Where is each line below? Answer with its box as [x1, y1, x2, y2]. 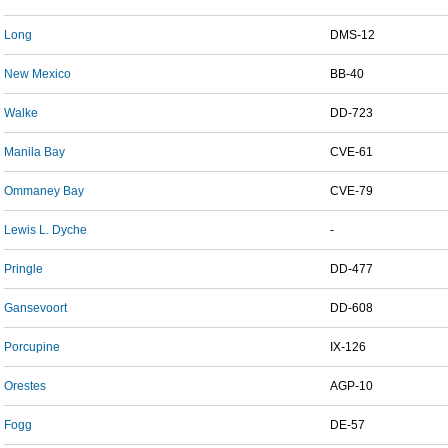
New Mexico [4, 67, 71, 81]
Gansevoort [4, 301, 67, 315]
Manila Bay [4, 145, 65, 159]
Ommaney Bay [4, 184, 84, 198]
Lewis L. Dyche [4, 223, 87, 237]
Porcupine [4, 340, 60, 354]
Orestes [4, 379, 46, 393]
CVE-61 [330, 145, 373, 159]
